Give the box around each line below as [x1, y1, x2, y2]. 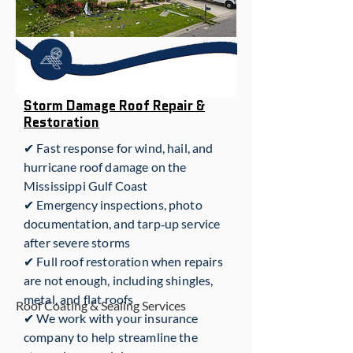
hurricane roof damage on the [24, 159, 187, 174]
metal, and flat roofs [24, 292, 134, 307]
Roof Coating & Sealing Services [16, 298, 186, 313]
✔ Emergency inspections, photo [24, 197, 203, 212]
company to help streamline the [24, 329, 198, 344]
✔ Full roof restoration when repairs [24, 254, 223, 269]
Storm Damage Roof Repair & [24, 96, 205, 115]
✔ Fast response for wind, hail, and [24, 140, 214, 155]
